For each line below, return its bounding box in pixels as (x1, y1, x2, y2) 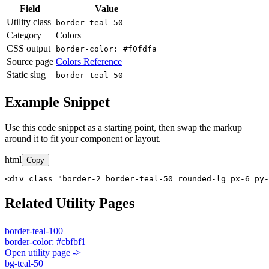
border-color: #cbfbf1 (5, 236, 86, 247)
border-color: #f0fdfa (56, 44, 157, 54)
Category (7, 30, 41, 41)
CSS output (7, 43, 50, 54)
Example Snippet (5, 94, 110, 110)
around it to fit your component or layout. (5, 133, 161, 144)
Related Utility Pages (5, 195, 134, 211)
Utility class (7, 17, 51, 28)
